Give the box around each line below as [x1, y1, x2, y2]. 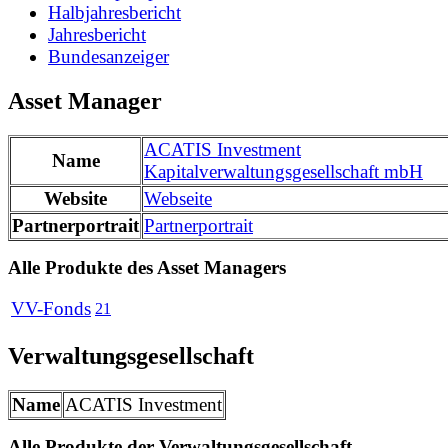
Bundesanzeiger [48, 46, 169, 68]
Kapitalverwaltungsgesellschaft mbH [144, 161, 423, 183]
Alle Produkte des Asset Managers [8, 257, 286, 279]
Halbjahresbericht [48, 2, 181, 24]
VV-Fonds [11, 298, 91, 320]
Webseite [144, 188, 212, 210]
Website [44, 188, 107, 210]
